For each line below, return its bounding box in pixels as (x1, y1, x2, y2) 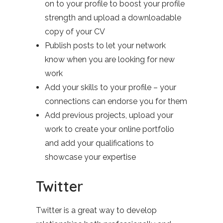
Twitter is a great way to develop (36, 206, 157, 215)
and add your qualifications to (45, 138, 154, 148)
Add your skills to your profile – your (45, 83, 176, 92)
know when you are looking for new (45, 55, 175, 64)
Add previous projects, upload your (45, 111, 173, 120)
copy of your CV (45, 27, 105, 36)
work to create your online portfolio (45, 124, 174, 134)
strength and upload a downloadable (45, 13, 181, 22)
